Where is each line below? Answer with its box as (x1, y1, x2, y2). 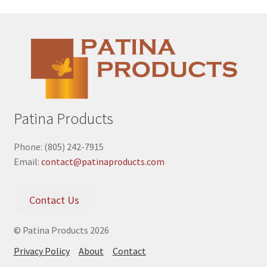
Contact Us (29, 193, 79, 207)
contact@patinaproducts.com (41, 155, 164, 167)
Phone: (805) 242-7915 (13, 140, 104, 153)
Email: (13, 155, 41, 167)
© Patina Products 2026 (13, 223, 109, 236)
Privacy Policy (13, 244, 70, 257)
